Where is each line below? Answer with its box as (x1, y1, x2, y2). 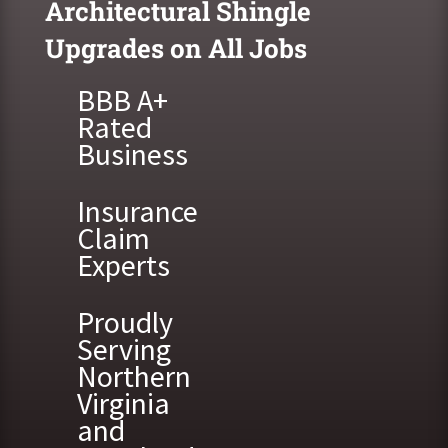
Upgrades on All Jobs (44, 31, 307, 65)
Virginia (76, 384, 170, 422)
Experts (76, 246, 170, 284)
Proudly (76, 303, 173, 341)
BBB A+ (76, 81, 168, 119)
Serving (76, 330, 171, 368)
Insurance (76, 192, 198, 230)
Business (76, 135, 188, 173)
